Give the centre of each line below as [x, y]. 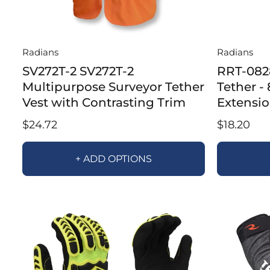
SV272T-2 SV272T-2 [78, 71]
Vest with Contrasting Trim [104, 102]
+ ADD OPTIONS [113, 159]
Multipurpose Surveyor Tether [113, 86]
